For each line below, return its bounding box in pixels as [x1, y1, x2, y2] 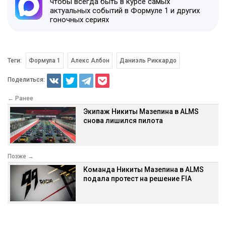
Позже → [8, 152, 34, 160]
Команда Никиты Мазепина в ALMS [83, 165, 204, 174]
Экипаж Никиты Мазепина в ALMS [83, 107, 199, 116]
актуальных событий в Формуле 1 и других [50, 6, 200, 15]
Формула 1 [29, 56, 61, 64]
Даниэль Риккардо [119, 56, 177, 64]
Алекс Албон [70, 56, 109, 64]
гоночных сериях [50, 15, 109, 24]
